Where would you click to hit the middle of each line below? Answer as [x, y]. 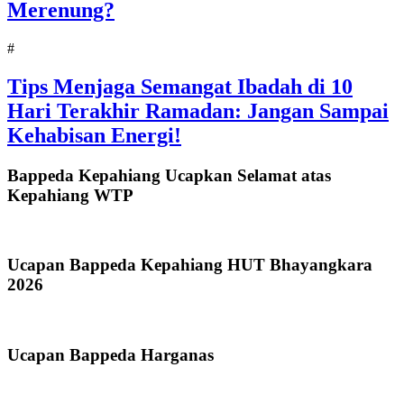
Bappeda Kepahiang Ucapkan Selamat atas [169, 175]
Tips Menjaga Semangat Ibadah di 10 [180, 86]
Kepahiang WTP [70, 195]
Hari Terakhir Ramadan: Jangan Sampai [198, 110]
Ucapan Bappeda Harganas [110, 354]
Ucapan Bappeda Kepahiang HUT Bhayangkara [190, 265]
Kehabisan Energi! [94, 135]
